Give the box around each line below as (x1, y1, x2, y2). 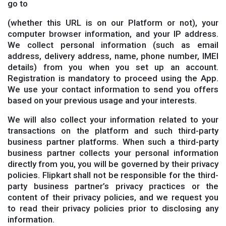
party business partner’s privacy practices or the (8, 181, 218, 191)
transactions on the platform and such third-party (8, 126, 218, 136)
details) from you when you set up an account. (8, 62, 218, 72)
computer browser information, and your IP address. (8, 29, 218, 39)
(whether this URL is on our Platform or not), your (8, 18, 218, 28)
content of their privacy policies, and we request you (8, 192, 218, 202)
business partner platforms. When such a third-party (8, 137, 218, 147)
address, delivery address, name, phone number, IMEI (8, 51, 218, 61)
